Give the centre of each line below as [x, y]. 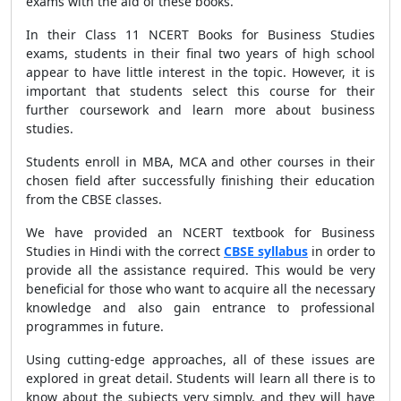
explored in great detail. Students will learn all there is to [200, 378]
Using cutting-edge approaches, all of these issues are [200, 359]
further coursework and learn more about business [200, 110]
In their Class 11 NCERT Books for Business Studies [200, 34]
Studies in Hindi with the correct [125, 251]
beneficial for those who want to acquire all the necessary [200, 289]
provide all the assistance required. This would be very [200, 270]
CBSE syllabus [266, 251]
